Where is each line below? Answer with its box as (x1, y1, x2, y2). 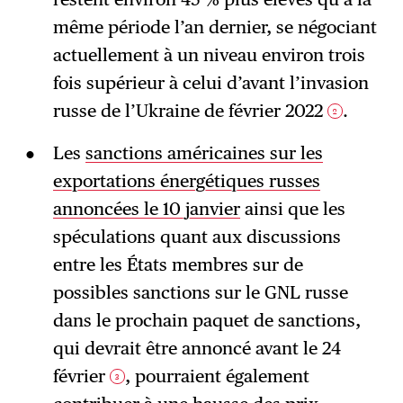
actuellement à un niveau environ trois (52, 44, 365, 67)
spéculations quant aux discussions (52, 226, 341, 248)
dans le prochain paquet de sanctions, (52, 309, 361, 332)
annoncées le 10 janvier (52, 198, 240, 220)
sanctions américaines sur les (85, 142, 323, 165)
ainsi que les (239, 198, 345, 220)
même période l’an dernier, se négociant (52, 16, 377, 39)
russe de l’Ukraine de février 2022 (52, 100, 327, 122)
